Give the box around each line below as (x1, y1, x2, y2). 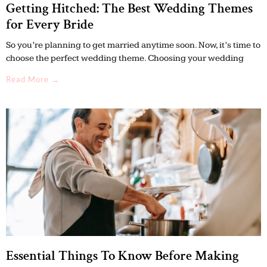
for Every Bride (6, 15, 94, 33)
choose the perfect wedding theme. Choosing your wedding (6, 52, 244, 63)
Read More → (6, 74, 60, 84)
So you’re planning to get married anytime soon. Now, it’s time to (6, 39, 260, 50)
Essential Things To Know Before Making (6, 246, 239, 265)
